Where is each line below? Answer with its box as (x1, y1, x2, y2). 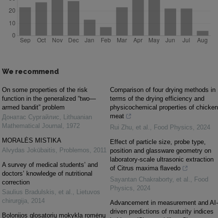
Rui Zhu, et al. (110, 124, 150, 131)
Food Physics (154, 124, 193, 131)
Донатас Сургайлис (2, 113, 59, 121)
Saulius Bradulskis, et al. (2, 188, 73, 196)
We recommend (2, 68, 59, 76)
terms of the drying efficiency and (110, 95, 204, 103)
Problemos (59, 146, 90, 154)
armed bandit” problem (2, 104, 65, 111)
